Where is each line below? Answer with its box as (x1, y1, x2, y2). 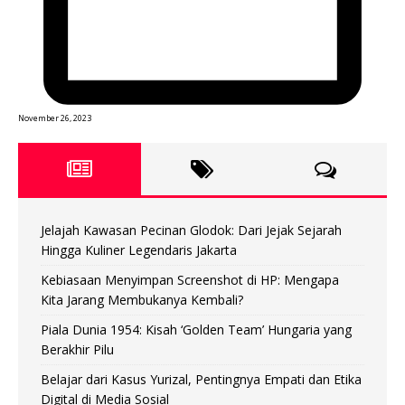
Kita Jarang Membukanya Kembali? (41, 291, 243, 309)
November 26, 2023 (18, 112, 91, 125)
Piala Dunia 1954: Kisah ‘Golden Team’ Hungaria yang (41, 321, 352, 339)
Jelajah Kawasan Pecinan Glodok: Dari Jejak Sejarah (41, 221, 342, 240)
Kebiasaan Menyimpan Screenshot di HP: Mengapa (41, 271, 339, 289)
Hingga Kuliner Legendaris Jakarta (41, 241, 237, 259)
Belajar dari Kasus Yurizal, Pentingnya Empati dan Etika (41, 371, 362, 389)
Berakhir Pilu (41, 341, 114, 359)
